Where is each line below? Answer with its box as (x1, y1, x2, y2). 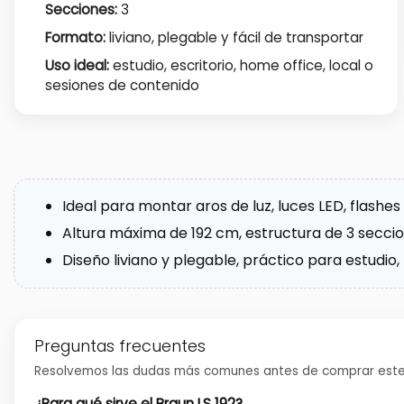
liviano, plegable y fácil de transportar (105, 28, 363, 48)
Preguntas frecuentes (34, 335, 206, 357)
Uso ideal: (44, 56, 109, 76)
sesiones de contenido (44, 76, 199, 96)
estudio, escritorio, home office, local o (108, 56, 373, 76)
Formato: (44, 28, 106, 48)
